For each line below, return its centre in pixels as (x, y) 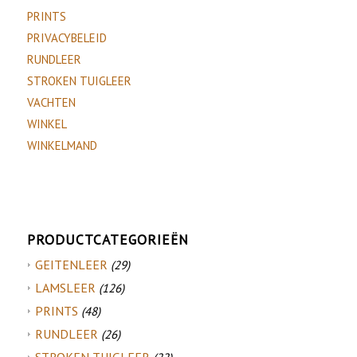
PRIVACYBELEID (67, 38)
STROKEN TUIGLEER (79, 81)
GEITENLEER (71, 265)
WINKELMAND (62, 146)
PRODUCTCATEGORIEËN (108, 240)
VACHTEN (51, 103)
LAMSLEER (65, 288)
